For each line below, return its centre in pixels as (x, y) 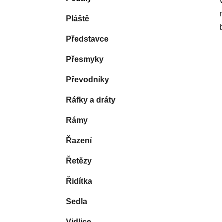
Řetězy (79, 161)
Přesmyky (85, 59)
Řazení (79, 141)
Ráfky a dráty (91, 100)
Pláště (78, 19)
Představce (87, 39)
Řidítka (79, 181)
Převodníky (87, 80)
